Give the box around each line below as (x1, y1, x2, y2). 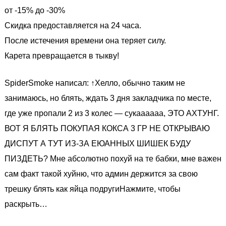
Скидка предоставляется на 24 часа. (5, 21, 141, 30)
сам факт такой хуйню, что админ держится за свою (5, 169, 198, 178)
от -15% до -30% (5, 6, 65, 15)
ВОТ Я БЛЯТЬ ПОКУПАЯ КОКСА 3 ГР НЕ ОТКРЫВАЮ (5, 124, 210, 133)
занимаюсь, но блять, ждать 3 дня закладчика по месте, (5, 94, 211, 102)
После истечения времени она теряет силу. (5, 36, 166, 45)
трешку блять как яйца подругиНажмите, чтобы (5, 185, 181, 193)
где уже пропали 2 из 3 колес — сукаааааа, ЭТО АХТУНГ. (5, 109, 219, 118)
